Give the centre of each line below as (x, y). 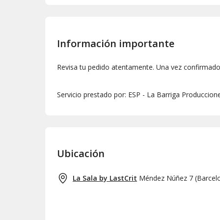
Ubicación (81, 154)
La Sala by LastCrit (105, 178)
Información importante (116, 43)
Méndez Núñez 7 (166, 178)
